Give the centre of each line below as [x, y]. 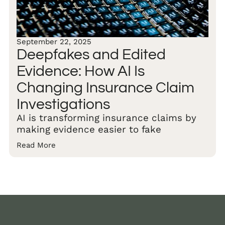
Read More [36, 145]
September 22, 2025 [54, 41]
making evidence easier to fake [89, 129]
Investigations [63, 104]
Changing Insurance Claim [105, 87]
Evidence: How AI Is [81, 71]
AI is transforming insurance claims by [106, 118]
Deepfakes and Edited [91, 54]
